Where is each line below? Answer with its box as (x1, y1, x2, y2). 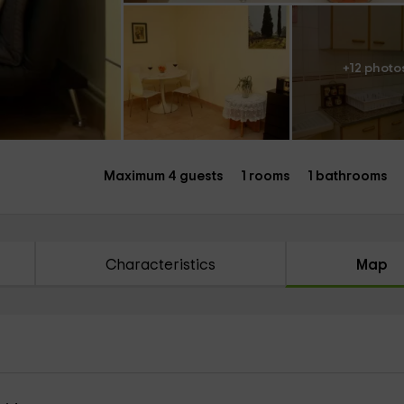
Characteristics (106, 258, 216, 272)
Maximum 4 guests (103, 170, 224, 183)
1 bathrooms (307, 170, 388, 183)
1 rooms (240, 170, 290, 183)
